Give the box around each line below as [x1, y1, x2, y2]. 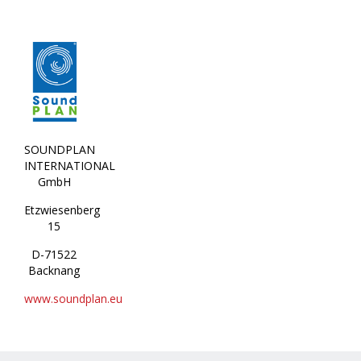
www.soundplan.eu [24, 291, 122, 307]
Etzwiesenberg [24, 202, 100, 218]
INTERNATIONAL [24, 158, 115, 174]
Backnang [28, 263, 81, 279]
